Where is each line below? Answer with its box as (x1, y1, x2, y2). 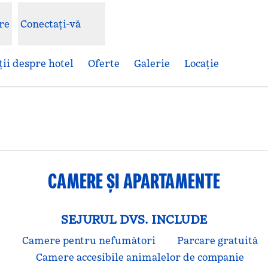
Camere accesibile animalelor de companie (36, 251, 244, 263)
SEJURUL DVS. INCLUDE (61, 212, 207, 227)
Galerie (134, 57, 170, 69)
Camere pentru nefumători (22, 234, 156, 246)
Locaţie (184, 57, 219, 69)
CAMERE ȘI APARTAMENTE (48, 167, 220, 194)
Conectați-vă (20, 18, 81, 30)
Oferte (88, 57, 120, 69)
